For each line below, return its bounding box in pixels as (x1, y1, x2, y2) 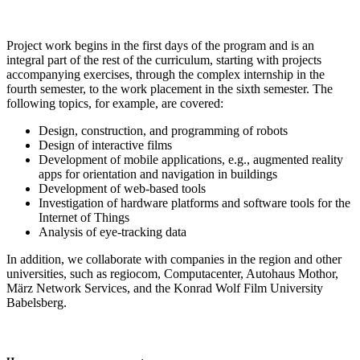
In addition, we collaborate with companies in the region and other (6, 252, 342, 266)
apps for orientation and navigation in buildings (39, 166, 277, 181)
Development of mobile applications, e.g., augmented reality (39, 152, 343, 166)
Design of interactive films (39, 137, 172, 152)
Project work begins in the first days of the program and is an (6, 38, 314, 52)
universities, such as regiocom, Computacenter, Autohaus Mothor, (6, 266, 338, 280)
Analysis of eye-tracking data (39, 224, 186, 239)
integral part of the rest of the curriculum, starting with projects (6, 52, 321, 67)
